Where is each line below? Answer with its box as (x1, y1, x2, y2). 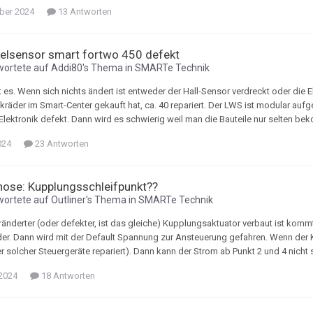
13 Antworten (56, 6, 112, 17)
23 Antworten (33, 138, 89, 150)
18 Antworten (39, 270, 95, 282)
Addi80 (51, 62, 82, 74)
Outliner (51, 194, 86, 206)
